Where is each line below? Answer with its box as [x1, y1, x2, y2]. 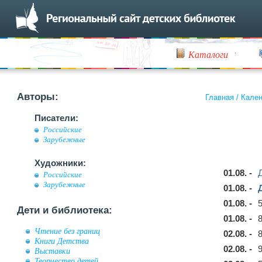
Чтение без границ [35, 226, 100, 236]
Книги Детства [35, 236, 89, 246]
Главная [205, 93, 234, 102]
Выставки [35, 246, 70, 256]
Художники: [35, 158, 86, 168]
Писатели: [35, 113, 78, 123]
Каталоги [188, 48, 228, 60]
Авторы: [17, 91, 58, 102]
